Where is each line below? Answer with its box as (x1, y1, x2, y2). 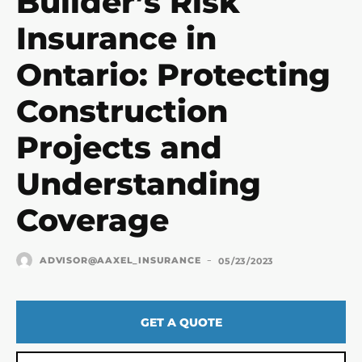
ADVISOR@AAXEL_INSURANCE (40, 254, 201, 266)
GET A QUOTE (140, 314, 222, 330)
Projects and (16, 128, 222, 166)
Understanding (16, 164, 261, 203)
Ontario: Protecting (16, 55, 330, 94)
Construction (16, 91, 228, 130)
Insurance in (16, 19, 217, 57)
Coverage (16, 200, 169, 239)
